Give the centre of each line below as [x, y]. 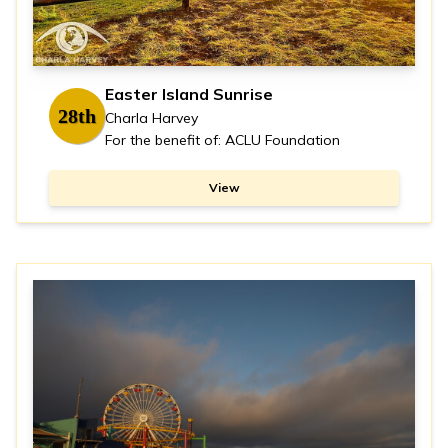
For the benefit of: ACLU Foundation [222, 140]
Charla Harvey [151, 118]
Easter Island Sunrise [189, 94]
